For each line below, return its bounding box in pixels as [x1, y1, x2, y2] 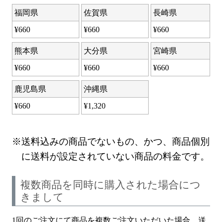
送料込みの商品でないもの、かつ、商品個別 [21, 136, 210, 147]
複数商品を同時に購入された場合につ [20, 178, 201, 191]
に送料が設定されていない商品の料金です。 [21, 151, 210, 162]
